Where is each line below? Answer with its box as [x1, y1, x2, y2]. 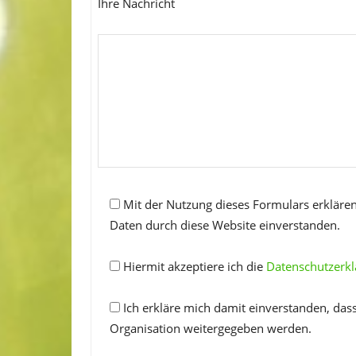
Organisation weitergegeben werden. [110, 319, 311, 336]
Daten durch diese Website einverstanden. [110, 216, 340, 233]
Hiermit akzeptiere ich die [123, 257, 266, 274]
